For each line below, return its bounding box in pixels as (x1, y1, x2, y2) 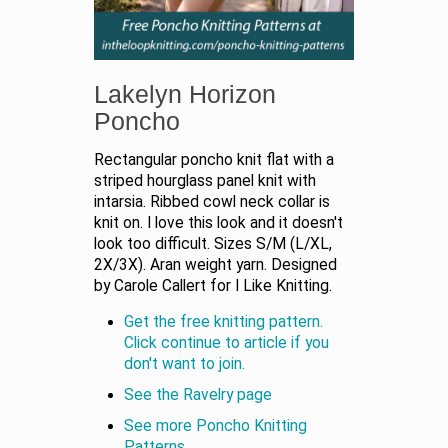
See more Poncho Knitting (124, 416, 307, 435)
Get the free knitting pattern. (124, 312, 323, 331)
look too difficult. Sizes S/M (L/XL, (94, 234, 332, 253)
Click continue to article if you (124, 333, 329, 352)
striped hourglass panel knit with (94, 171, 316, 190)
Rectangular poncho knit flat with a (94, 150, 334, 169)
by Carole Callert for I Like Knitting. (94, 276, 332, 295)
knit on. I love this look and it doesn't (94, 213, 343, 232)
